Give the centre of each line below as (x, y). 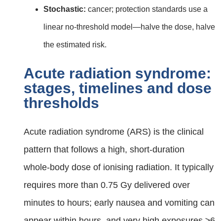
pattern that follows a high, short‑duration (104, 149)
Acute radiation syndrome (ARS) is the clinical (114, 131)
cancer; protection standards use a (147, 9)
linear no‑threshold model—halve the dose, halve (129, 27)
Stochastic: (65, 9)
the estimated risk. (75, 45)
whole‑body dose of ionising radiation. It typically (119, 167)
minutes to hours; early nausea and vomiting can (119, 203)
